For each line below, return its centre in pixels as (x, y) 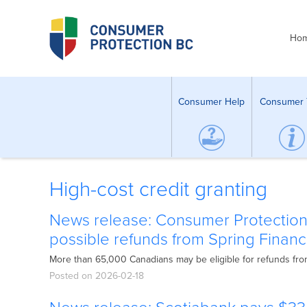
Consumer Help (211, 101)
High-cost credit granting (158, 189)
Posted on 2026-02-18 (97, 276)
